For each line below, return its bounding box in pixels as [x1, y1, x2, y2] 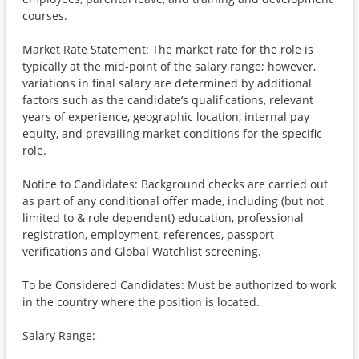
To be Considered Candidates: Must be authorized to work [22, 277, 336, 292]
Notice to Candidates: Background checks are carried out [22, 176, 328, 192]
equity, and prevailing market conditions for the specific [22, 126, 322, 141]
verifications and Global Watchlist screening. [22, 244, 261, 259]
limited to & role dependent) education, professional [22, 210, 304, 225]
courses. [22, 8, 67, 23]
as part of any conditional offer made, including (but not [22, 193, 324, 208]
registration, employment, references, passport [22, 227, 274, 242]
